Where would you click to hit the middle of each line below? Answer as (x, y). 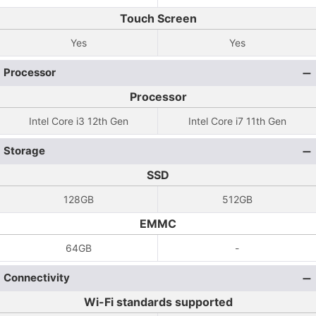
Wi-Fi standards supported (158, 302)
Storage (24, 151)
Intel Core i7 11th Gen (237, 121)
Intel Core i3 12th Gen (79, 121)
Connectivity (37, 278)
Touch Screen (158, 18)
